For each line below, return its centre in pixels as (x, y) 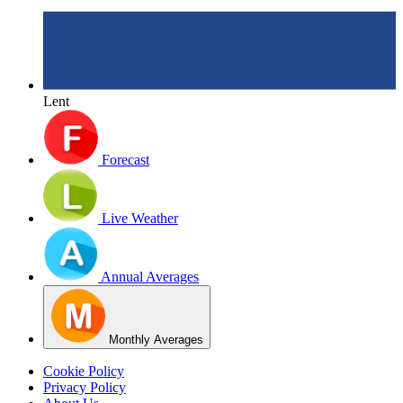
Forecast (125, 160)
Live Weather (140, 219)
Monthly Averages (156, 340)
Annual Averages (150, 277)
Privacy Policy (85, 388)
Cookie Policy (84, 372)
